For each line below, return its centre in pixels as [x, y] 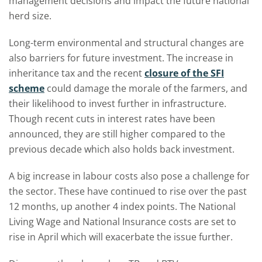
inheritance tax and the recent [77, 73]
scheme [27, 88]
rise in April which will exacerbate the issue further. [121, 237]
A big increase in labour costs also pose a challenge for [129, 176]
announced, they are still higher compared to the [117, 134]
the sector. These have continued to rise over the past [128, 191]
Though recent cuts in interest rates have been [112, 119]
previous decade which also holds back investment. [122, 149]
